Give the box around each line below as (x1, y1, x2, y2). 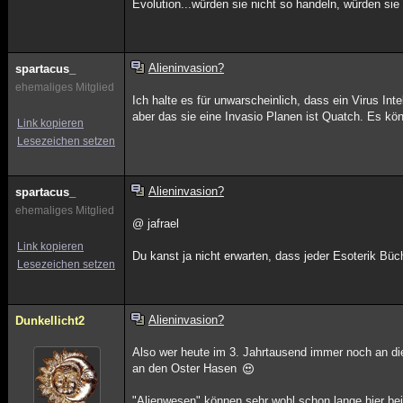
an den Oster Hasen (132, 362, 241, 375)
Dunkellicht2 (15, 314, 85, 327)
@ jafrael (132, 217, 180, 230)
